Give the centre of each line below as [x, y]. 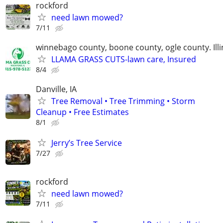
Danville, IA [56, 89]
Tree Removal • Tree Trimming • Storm [123, 101]
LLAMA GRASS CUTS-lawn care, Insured [124, 59]
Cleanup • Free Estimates [82, 112]
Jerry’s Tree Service [87, 143]
